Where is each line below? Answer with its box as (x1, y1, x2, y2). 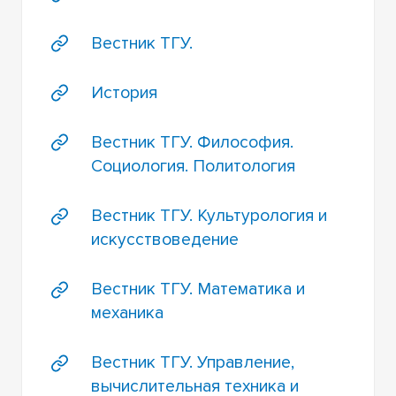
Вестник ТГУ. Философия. (90, 132, 293, 154)
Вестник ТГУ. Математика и (90, 278, 305, 301)
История (90, 82, 157, 104)
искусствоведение (90, 229, 239, 251)
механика (90, 302, 164, 324)
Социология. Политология (90, 156, 295, 178)
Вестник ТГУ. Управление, (90, 352, 294, 374)
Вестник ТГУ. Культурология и (90, 205, 327, 227)
